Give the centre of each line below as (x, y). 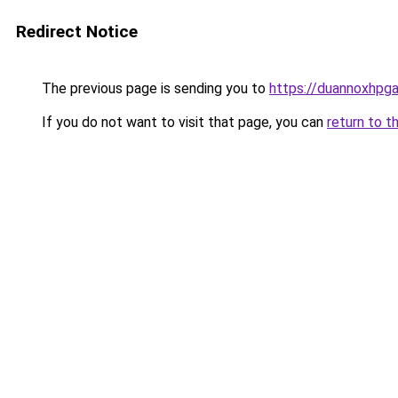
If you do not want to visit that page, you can (183, 122)
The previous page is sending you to (154, 88)
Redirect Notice (77, 32)
